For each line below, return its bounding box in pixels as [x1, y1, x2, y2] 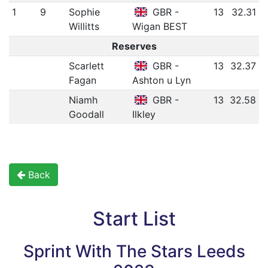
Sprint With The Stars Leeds [23, 241, 245, 262]
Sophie [68, 6, 100, 19]
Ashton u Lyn [132, 74, 191, 87]
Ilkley [132, 108, 156, 121]
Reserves [111, 40, 157, 53]
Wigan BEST [132, 20, 187, 33]
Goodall [68, 108, 104, 121]
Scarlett [68, 60, 104, 72]
